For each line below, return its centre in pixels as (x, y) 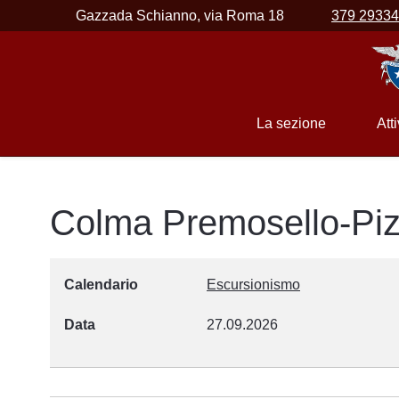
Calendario (101, 285)
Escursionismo (253, 285)
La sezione (291, 123)
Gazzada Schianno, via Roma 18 (178, 16)
